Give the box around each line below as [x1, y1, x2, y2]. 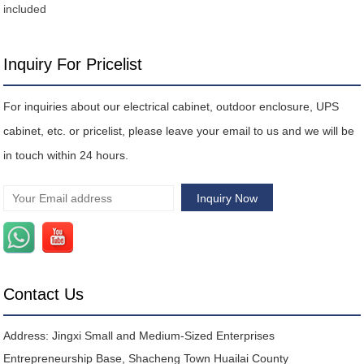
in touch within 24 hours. [3, 149, 129, 162]
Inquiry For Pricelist [3, 55, 143, 74]
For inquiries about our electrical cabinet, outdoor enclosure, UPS [3, 100, 340, 114]
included [3, 2, 47, 16]
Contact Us [3, 285, 84, 304]
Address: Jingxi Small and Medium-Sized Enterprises [3, 329, 275, 343]
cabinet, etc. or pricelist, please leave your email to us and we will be [3, 124, 355, 138]
